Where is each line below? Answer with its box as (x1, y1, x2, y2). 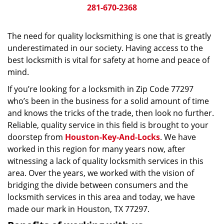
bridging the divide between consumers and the (7, 179, 188, 190)
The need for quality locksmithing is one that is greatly (7, 30, 211, 41)
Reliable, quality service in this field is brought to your (7, 119, 208, 130)
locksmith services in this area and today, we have (7, 191, 195, 202)
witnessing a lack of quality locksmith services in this (7, 155, 203, 166)
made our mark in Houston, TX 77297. (7, 203, 149, 214)
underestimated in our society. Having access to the (7, 42, 203, 53)
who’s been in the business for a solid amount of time (7, 95, 209, 106)
